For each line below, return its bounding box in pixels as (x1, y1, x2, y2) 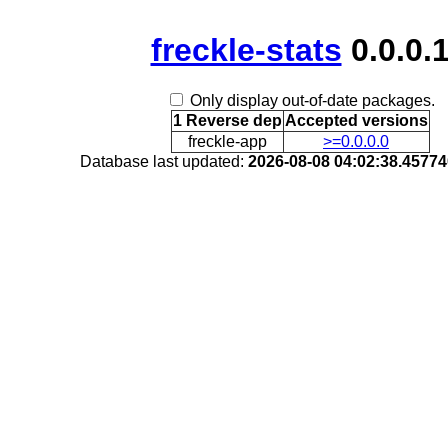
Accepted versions (284, 112, 428, 130)
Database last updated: (79, 153, 248, 171)
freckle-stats (150, 32, 342, 68)
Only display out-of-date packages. (189, 92, 435, 110)
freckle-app (187, 133, 267, 151)
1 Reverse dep (172, 112, 282, 130)
